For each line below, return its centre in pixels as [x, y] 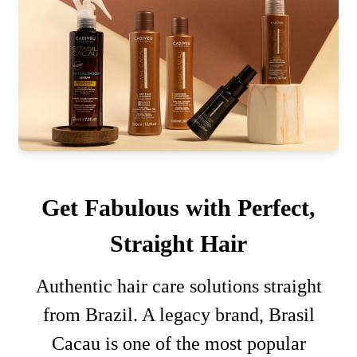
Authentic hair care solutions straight [178, 286]
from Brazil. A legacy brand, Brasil [178, 315]
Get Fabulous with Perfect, [178, 208]
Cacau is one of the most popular [178, 343]
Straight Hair [178, 244]
